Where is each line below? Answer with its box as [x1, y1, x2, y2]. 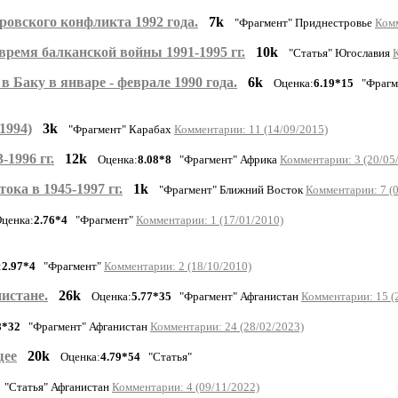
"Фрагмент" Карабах [68, 122, 174, 136]
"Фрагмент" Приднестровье [235, 15, 375, 29]
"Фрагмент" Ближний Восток [159, 182, 306, 196]
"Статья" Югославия [289, 45, 393, 60]
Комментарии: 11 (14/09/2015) [174, 122, 328, 136]
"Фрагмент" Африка [171, 152, 280, 166]
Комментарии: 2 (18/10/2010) [104, 259, 251, 273]
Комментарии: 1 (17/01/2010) [136, 212, 283, 227]
